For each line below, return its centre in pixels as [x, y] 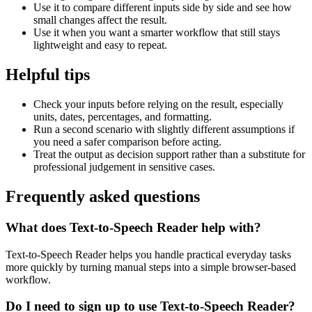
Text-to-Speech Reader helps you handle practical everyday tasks [148, 254]
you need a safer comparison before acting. [127, 142]
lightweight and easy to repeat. [100, 45]
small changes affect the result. [100, 20]
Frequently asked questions [103, 197]
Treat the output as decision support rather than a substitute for [169, 155]
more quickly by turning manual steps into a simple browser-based [151, 267]
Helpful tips [48, 75]
